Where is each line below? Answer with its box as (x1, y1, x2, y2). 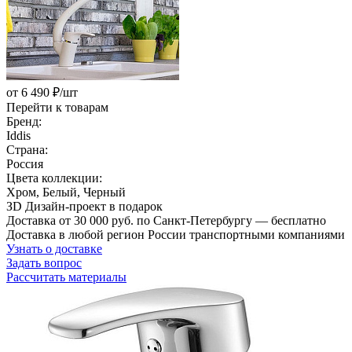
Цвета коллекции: (6, 170, 102, 185)
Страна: (6, 142, 48, 156)
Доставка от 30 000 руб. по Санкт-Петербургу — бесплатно (6, 213, 326, 227)
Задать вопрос (6, 255, 82, 269)
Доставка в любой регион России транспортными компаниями (6, 227, 345, 241)
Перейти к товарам (6, 100, 108, 114)
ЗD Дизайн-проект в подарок (6, 199, 163, 213)
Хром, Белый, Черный (6, 185, 126, 199)
